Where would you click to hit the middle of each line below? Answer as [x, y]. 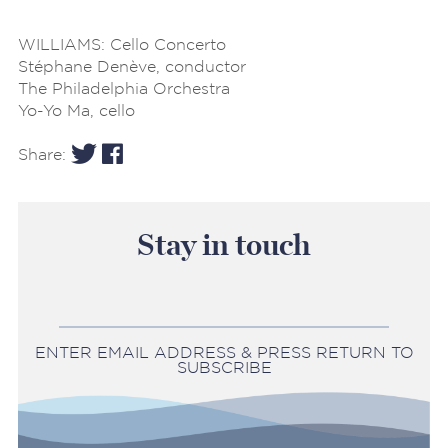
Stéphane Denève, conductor [132, 66]
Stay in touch [224, 245]
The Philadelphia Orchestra [124, 88]
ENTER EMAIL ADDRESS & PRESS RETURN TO [224, 353]
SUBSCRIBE [224, 368]
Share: [44, 154]
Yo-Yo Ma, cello [76, 110]
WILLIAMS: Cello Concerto [122, 44]
